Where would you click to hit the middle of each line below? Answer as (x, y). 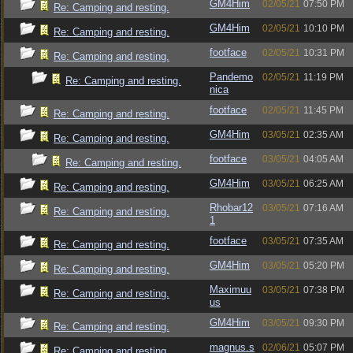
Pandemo (231, 77)
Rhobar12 (231, 208)
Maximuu (230, 290)
